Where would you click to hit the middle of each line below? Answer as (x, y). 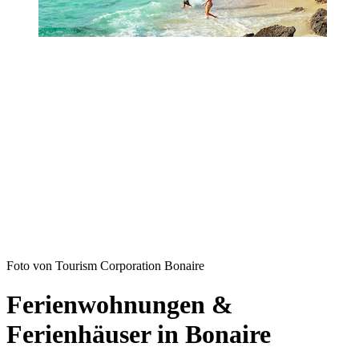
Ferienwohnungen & (120, 305)
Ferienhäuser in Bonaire (139, 335)
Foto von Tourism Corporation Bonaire (105, 266)
